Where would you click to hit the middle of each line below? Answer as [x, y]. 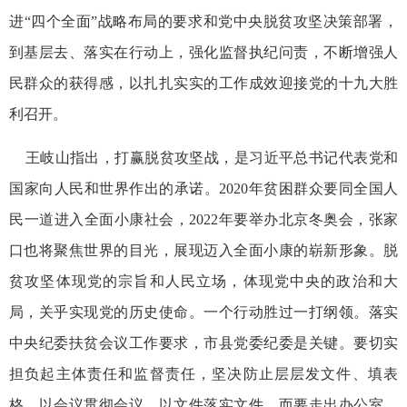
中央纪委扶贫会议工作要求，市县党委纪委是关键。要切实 [203, 343]
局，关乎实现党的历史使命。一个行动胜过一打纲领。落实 [203, 313]
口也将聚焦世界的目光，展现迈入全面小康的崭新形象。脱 [203, 251]
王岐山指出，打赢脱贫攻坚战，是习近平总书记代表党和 [203, 158]
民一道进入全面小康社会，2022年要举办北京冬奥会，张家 [203, 220]
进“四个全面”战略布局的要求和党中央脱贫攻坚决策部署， [203, 22]
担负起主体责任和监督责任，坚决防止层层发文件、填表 [203, 374]
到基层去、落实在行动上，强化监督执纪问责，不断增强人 [203, 53]
